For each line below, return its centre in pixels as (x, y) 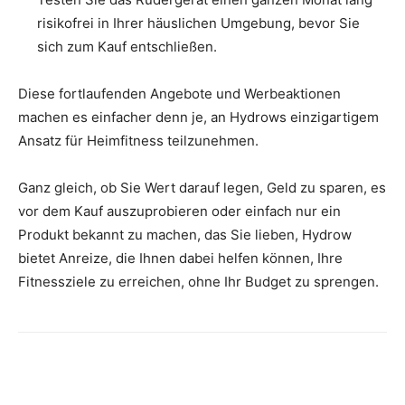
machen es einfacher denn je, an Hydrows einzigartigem (198, 118)
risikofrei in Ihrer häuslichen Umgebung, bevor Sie (198, 24)
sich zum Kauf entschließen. (127, 47)
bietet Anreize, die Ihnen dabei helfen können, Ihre (180, 259)
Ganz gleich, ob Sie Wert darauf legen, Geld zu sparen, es (202, 188)
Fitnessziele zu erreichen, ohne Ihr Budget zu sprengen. (198, 282)
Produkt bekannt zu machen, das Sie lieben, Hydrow (185, 235)
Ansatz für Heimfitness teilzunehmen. (138, 141)
